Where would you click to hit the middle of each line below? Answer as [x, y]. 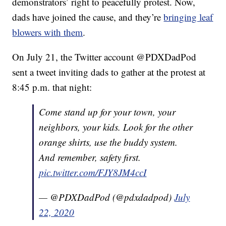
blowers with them [48, 32]
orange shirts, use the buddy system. [108, 142]
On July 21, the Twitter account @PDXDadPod [104, 57]
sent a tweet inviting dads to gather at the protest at [109, 72]
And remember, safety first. [90, 157]
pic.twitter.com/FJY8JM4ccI [93, 173]
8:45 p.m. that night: [52, 87]
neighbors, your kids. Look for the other [116, 127]
